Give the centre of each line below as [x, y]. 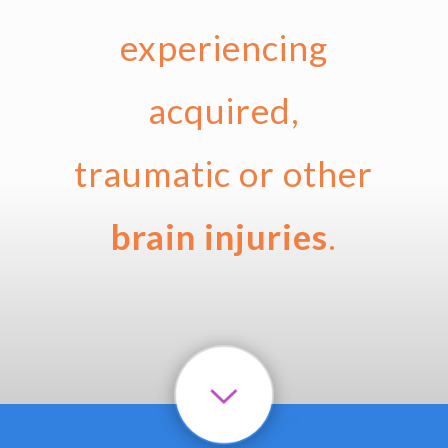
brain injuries [219, 236]
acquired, [223, 110]
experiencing [223, 47]
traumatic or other [224, 173]
